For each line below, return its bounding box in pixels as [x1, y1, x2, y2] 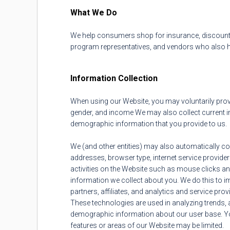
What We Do [70, 8, 117, 17]
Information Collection [70, 73, 158, 83]
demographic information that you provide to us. [70, 120, 227, 128]
